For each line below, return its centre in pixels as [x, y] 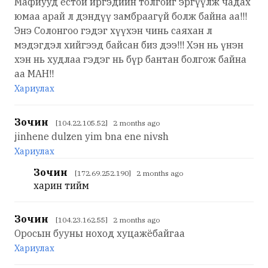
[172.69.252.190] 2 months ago [129, 173]
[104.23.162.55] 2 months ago [108, 220]
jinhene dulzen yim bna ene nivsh [92, 136]
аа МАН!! [34, 73]
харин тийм [61, 185]
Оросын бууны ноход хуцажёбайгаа [100, 233]
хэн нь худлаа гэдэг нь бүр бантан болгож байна [130, 59]
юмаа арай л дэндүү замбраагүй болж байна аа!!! [131, 16]
